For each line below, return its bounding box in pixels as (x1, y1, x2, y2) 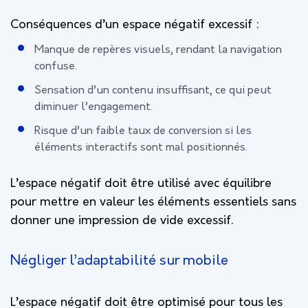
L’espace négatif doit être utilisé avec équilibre (10, 176, 272, 191)
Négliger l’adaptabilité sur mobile (10, 252, 228, 269)
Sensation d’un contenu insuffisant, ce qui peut (34, 84, 272, 97)
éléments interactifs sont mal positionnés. (34, 141, 247, 154)
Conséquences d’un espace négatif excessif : (10, 17, 259, 32)
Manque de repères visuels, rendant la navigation (34, 43, 282, 56)
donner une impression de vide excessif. (10, 213, 233, 228)
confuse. (34, 60, 77, 73)
